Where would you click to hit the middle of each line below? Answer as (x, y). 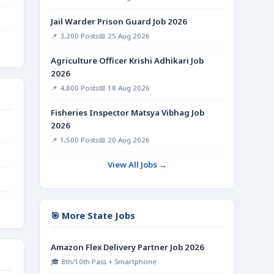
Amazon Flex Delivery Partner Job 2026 (128, 247)
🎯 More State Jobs (93, 216)
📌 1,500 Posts (75, 140)
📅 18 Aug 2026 (124, 88)
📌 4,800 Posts (75, 88)
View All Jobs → (137, 165)
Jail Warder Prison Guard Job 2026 (119, 21)
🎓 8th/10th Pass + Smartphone (104, 261)
